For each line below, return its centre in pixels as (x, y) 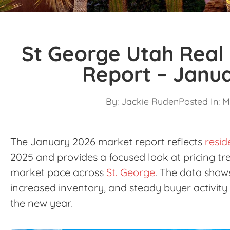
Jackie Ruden (148, 102)
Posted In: (199, 102)
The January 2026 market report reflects (108, 142)
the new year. (41, 203)
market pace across (57, 172)
